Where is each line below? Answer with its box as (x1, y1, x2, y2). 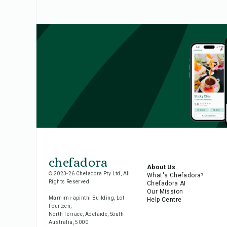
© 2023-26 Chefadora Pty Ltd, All (49, 170, 130, 176)
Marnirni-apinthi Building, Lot (49, 195, 124, 201)
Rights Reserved (49, 178, 90, 184)
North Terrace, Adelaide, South (49, 211, 124, 217)
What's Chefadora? (146, 171, 204, 179)
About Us (146, 163, 176, 171)
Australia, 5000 (49, 219, 89, 225)
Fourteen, (49, 203, 72, 209)
